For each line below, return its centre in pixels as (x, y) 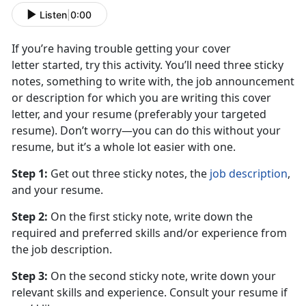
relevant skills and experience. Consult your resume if (150, 293)
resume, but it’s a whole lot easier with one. (124, 147)
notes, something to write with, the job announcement (153, 82)
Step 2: (30, 217)
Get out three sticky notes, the (129, 174)
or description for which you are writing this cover (141, 98)
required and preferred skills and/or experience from (149, 233)
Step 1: (30, 174)
